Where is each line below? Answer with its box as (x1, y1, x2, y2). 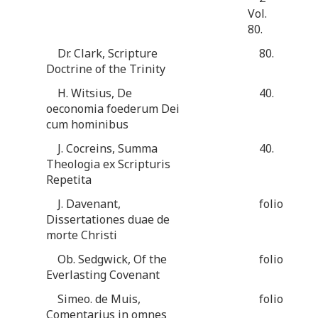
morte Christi (46, 226, 117, 243)
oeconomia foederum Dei (46, 100, 180, 116)
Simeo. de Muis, (57, 290, 141, 307)
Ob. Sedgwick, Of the (57, 251, 167, 267)
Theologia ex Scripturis (46, 155, 170, 172)
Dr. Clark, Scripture (57, 45, 158, 61)
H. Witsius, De (57, 84, 132, 101)
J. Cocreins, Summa (57, 140, 158, 156)
